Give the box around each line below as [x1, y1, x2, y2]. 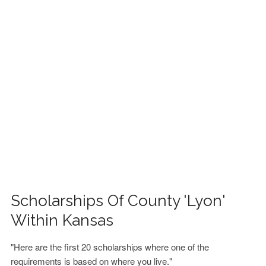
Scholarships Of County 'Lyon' [11, 192, 226, 210]
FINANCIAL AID [14, 17, 74, 29]
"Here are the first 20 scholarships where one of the [11, 240, 210, 253]
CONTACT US [14, 48, 68, 60]
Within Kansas [11, 211, 114, 229]
